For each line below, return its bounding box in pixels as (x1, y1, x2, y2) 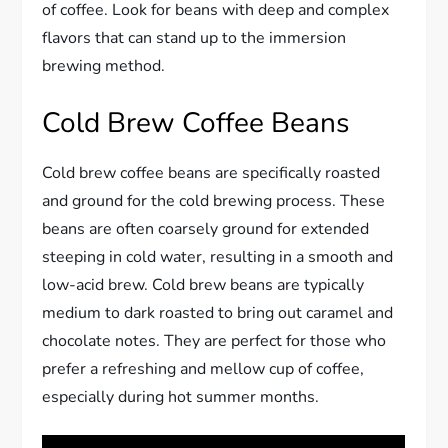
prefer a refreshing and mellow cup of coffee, (42, 357, 365, 380)
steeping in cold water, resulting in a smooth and (42, 245, 394, 268)
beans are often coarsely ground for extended (42, 217, 370, 240)
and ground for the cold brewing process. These (42, 189, 386, 212)
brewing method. (42, 54, 166, 77)
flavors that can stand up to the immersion (42, 26, 347, 49)
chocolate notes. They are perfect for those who (42, 329, 387, 352)
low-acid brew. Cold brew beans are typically (42, 273, 365, 296)
